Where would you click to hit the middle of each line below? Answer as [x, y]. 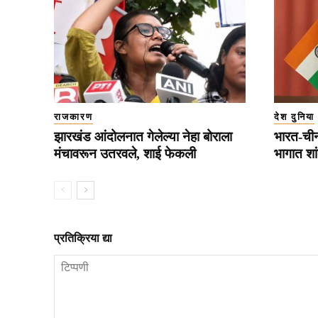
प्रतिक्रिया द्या [83, 238]
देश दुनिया [294, 116]
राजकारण [73, 116]
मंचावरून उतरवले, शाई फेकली [125, 153]
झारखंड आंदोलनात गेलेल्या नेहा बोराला [143, 136]
